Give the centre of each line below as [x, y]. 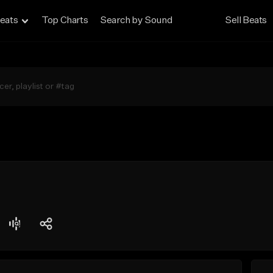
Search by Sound [136, 21]
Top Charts [65, 21]
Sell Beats [246, 21]
